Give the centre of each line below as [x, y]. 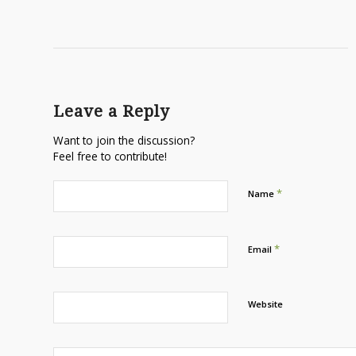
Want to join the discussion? [124, 140]
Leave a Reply [111, 111]
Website [265, 304]
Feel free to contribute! [110, 156]
